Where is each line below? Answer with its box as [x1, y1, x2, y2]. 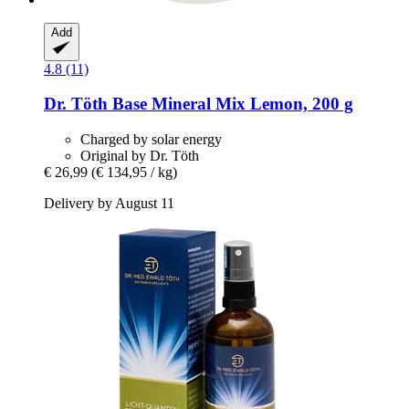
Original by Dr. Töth [80, 148, 199, 164]
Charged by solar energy [80, 131, 222, 148]
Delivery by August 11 [44, 195, 174, 212]
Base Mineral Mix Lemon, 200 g [108, 94, 353, 114]
